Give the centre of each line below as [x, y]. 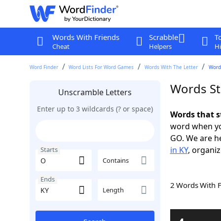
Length [113, 190]
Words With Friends [86, 37]
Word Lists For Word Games [101, 67]
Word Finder [44, 67]
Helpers [160, 46]
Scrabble [163, 37]
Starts [49, 149]
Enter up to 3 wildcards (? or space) [95, 109]
